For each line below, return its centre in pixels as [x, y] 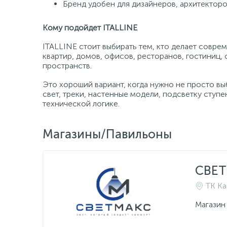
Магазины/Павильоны [107, 134]
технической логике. [81, 104]
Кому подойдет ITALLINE [90, 28]
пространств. [67, 66]
